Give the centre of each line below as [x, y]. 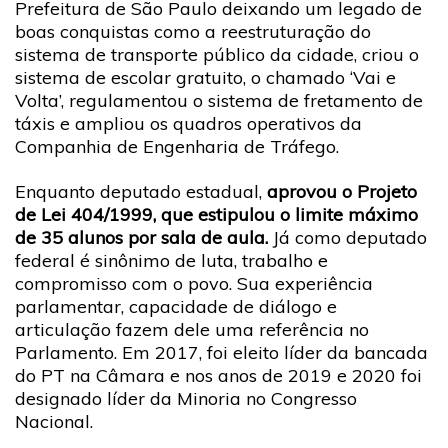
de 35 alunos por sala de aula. [144, 237]
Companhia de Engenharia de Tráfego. [177, 146]
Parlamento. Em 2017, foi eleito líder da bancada [221, 352]
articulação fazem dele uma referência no [192, 329]
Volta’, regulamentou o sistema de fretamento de [219, 100]
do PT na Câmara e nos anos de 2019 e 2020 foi [218, 375]
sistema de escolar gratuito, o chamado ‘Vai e [205, 77]
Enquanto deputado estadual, [141, 191]
